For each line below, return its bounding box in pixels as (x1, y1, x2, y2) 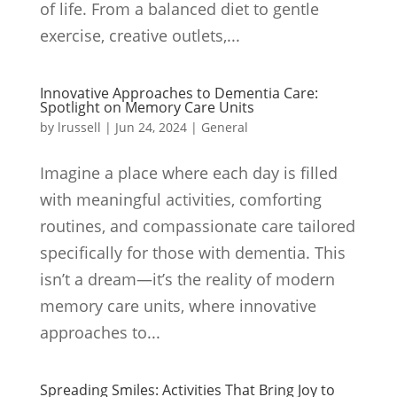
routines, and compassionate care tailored (39, 215, 355, 237)
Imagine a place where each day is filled (39, 162, 338, 183)
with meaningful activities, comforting (39, 189, 322, 210)
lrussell (57, 119, 101, 136)
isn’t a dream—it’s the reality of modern (39, 269, 335, 290)
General (200, 119, 248, 136)
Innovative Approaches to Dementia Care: (39, 83, 318, 103)
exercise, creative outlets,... (39, 25, 240, 46)
